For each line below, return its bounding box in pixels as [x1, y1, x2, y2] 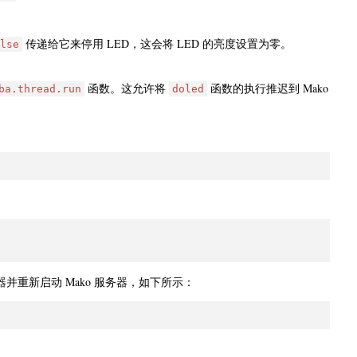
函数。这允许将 [84, 80, 169, 96]
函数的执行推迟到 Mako [207, 80, 328, 96]
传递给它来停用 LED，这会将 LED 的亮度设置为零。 [22, 36, 292, 52]
